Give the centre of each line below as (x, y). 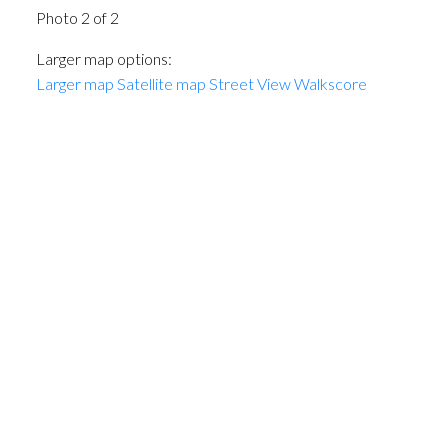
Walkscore (330, 83)
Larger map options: (103, 58)
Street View (249, 83)
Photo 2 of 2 (77, 17)
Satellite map (161, 83)
